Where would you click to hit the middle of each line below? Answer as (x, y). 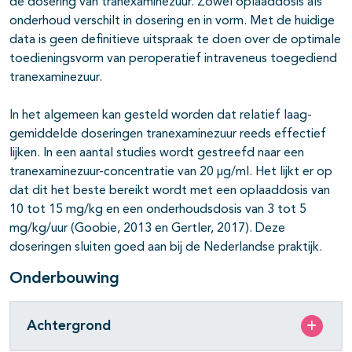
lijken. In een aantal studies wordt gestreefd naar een (157, 154)
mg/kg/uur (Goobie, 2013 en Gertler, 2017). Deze (147, 229)
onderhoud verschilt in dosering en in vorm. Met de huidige (172, 22)
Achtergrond (69, 326)
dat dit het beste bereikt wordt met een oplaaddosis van (170, 191)
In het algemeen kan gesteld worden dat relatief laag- (161, 116)
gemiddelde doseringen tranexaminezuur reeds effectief (168, 135)
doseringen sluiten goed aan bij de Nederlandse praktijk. (166, 248)
